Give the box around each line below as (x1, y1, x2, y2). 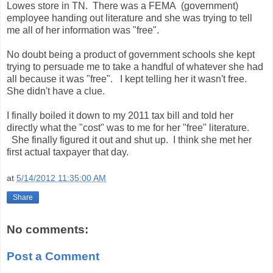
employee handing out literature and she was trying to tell (7, 12, 252, 23)
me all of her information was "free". (7, 24, 159, 35)
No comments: (7, 223, 88, 236)
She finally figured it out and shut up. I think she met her (7, 134, 252, 145)
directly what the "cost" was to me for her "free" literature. (7, 122, 257, 133)
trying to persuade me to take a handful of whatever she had (7, 61, 263, 72)
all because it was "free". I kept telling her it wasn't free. (7, 73, 249, 84)
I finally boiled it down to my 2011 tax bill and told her (7, 110, 233, 121)
